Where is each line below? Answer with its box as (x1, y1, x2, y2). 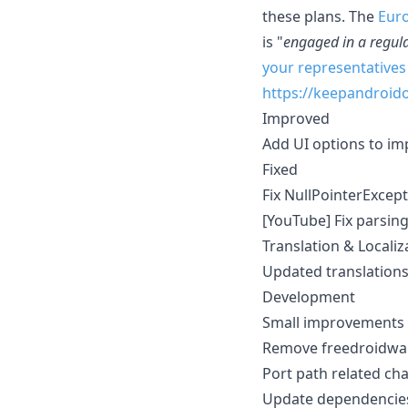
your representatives (262, 56, 406, 77)
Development (262, 286, 355, 307)
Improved (262, 107, 330, 128)
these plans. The (262, 5, 378, 26)
